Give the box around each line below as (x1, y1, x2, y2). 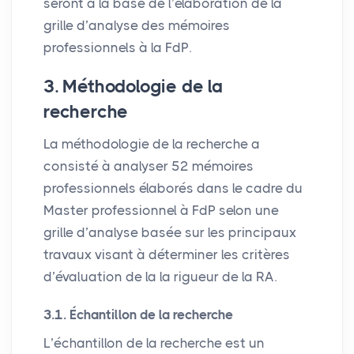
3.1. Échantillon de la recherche (43, 307, 233, 323)
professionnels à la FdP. (43, 40, 191, 56)
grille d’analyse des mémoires (43, 17, 230, 34)
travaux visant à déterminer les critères (43, 247, 290, 263)
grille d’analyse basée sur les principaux (43, 224, 296, 241)
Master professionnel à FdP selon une (43, 202, 279, 219)
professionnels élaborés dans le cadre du (43, 180, 303, 197)
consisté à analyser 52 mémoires (43, 158, 254, 175)
